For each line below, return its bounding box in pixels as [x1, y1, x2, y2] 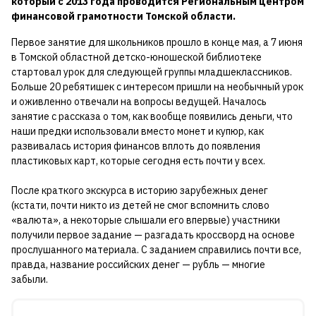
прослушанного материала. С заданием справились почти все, [11, 243, 301, 256]
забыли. [11, 272, 52, 286]
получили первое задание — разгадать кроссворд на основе [11, 228, 295, 241]
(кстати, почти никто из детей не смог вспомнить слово [11, 198, 269, 212]
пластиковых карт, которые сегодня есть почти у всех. [11, 154, 265, 167]
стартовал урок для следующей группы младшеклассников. [11, 65, 292, 78]
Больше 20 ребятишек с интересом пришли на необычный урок [11, 80, 303, 93]
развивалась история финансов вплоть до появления [11, 139, 260, 152]
